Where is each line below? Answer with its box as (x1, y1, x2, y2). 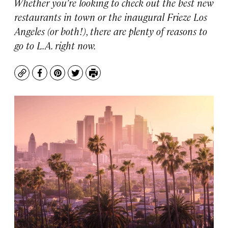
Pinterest (56, 72, 95, 84)
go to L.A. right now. (14, 38, 96, 52)
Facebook (39, 72, 78, 84)
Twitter (74, 72, 104, 84)
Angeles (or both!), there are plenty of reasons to (14, 24, 207, 38)
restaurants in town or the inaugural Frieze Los (14, 10, 207, 23)
